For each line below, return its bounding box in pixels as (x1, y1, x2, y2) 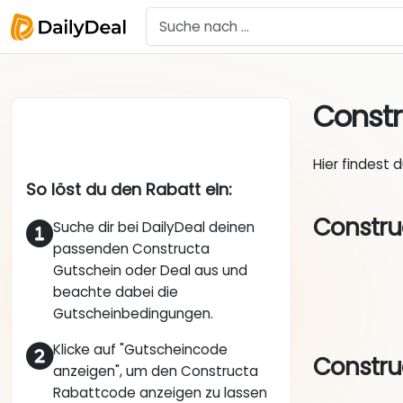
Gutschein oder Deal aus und (53, 261, 247, 281)
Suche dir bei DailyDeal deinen (53, 218, 255, 237)
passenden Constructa (53, 239, 210, 259)
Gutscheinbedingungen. (53, 304, 213, 324)
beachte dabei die (53, 282, 178, 302)
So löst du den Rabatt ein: (26, 178, 232, 201)
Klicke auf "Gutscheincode (53, 340, 228, 360)
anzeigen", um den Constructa (53, 362, 258, 381)
